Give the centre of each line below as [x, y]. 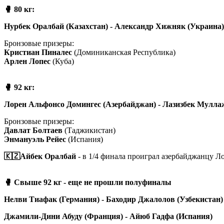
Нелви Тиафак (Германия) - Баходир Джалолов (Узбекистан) [113, 199]
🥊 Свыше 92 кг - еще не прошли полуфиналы [88, 182]
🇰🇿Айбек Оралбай [40, 156]
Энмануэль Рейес [35, 139]
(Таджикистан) [89, 130]
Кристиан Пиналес [38, 52]
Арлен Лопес [27, 61]
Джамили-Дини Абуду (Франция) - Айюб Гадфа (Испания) [108, 216]
